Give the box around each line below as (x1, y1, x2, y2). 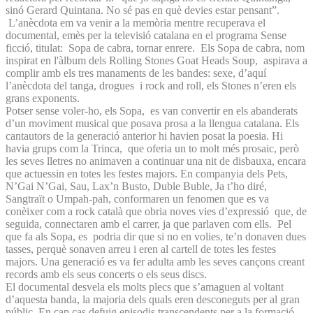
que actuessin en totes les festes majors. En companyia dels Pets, (6, 167, 288, 180)
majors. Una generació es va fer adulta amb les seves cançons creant (6, 255, 305, 268)
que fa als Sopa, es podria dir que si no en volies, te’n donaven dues (6, 230, 306, 242)
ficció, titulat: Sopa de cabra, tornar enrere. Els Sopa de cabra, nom (6, 41, 305, 54)
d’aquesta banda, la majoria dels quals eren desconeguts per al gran (6, 293, 300, 305)
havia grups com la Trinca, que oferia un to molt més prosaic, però (6, 142, 299, 154)
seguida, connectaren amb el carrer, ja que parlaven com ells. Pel (6, 217, 291, 230)
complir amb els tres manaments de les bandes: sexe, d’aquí (6, 66, 266, 79)
